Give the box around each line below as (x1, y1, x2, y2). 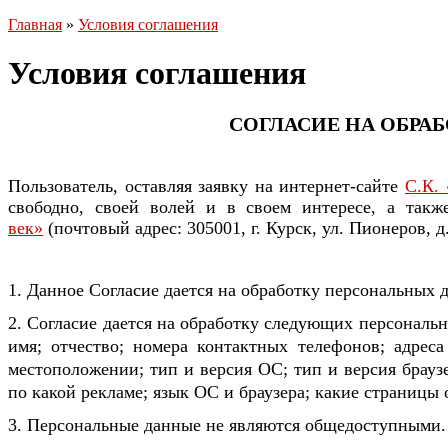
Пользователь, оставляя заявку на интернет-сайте (8, 176, 406, 197)
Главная (8, 15, 62, 33)
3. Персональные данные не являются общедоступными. (8, 415, 446, 436)
